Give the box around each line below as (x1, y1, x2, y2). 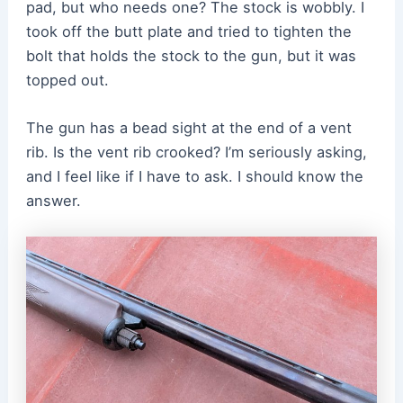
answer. (25, 192, 85, 210)
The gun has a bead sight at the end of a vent (25, 119, 352, 137)
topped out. (25, 70, 113, 89)
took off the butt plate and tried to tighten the (25, 22, 352, 40)
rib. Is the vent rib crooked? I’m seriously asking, (25, 143, 367, 161)
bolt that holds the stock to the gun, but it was (25, 46, 356, 65)
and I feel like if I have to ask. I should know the (25, 167, 363, 185)
